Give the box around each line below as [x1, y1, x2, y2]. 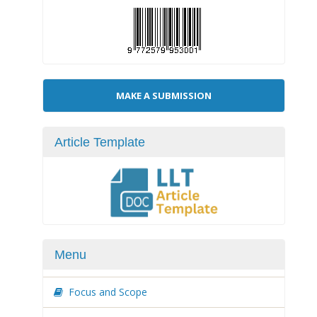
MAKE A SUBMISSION [116, 89, 212, 102]
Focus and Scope [69, 285, 147, 299]
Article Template [54, 135, 145, 149]
